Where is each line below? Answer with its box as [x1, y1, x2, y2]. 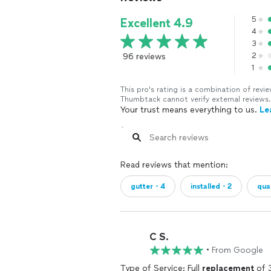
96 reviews [123, 51, 166, 62]
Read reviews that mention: [120, 160, 228, 170]
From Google [212, 245, 263, 255]
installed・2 [191, 182, 232, 191]
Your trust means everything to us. [120, 105, 260, 115]
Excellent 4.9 [120, 16, 193, 30]
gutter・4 [131, 182, 165, 191]
